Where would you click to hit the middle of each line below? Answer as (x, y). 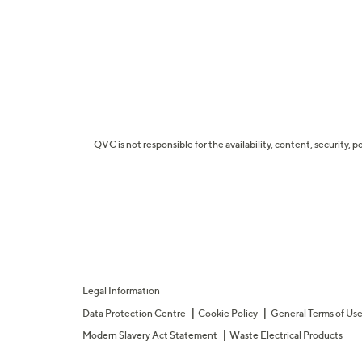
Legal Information (121, 290)
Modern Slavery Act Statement (150, 335)
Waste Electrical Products (286, 335)
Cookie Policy (228, 313)
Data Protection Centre (134, 313)
